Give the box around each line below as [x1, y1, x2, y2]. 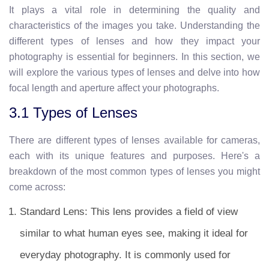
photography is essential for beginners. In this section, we [9, 52, 260, 62]
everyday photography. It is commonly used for [20, 249, 231, 261]
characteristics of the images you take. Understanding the [9, 20, 260, 31]
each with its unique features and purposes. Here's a [9, 151, 260, 161]
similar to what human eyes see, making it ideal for [20, 228, 248, 239]
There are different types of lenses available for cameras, [9, 135, 260, 145]
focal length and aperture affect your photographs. [9, 83, 219, 93]
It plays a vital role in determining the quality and [9, 5, 260, 15]
